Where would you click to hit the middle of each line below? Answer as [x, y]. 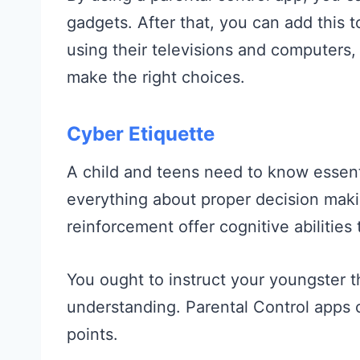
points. [92, 334]
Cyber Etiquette [141, 133]
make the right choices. [156, 77]
